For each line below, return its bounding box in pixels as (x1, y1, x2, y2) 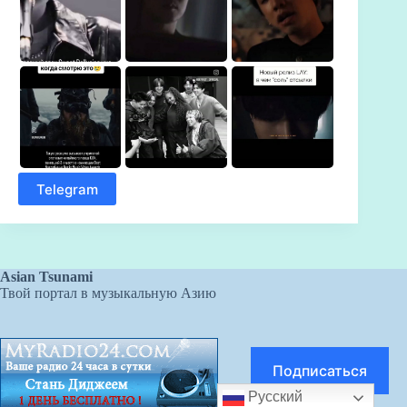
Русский (244, 389, 303, 405)
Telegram (36, 180, 98, 198)
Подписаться (273, 362, 367, 380)
